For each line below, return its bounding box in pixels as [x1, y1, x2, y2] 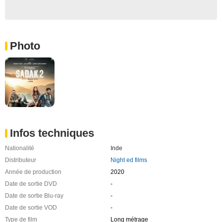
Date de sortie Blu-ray [5, 192, 63, 199]
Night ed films [110, 156, 147, 164]
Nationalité [5, 144, 34, 152]
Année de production [5, 168, 61, 175]
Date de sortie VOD [5, 204, 57, 211]
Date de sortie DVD [5, 180, 57, 187]
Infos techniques [10, 126, 94, 139]
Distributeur [5, 156, 36, 164]
